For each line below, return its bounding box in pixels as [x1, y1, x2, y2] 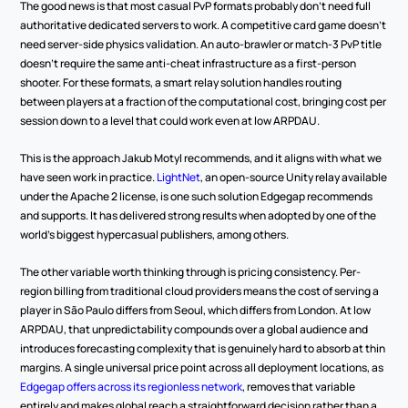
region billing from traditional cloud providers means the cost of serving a [20, 283, 380, 299]
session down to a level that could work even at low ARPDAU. [20, 113, 321, 128]
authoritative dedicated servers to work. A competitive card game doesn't [20, 17, 387, 33]
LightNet [157, 169, 201, 185]
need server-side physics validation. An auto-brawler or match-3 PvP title [20, 36, 382, 52]
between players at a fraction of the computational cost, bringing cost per [20, 94, 387, 109]
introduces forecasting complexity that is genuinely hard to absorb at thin [20, 341, 386, 356]
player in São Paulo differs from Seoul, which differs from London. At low [20, 302, 372, 318]
